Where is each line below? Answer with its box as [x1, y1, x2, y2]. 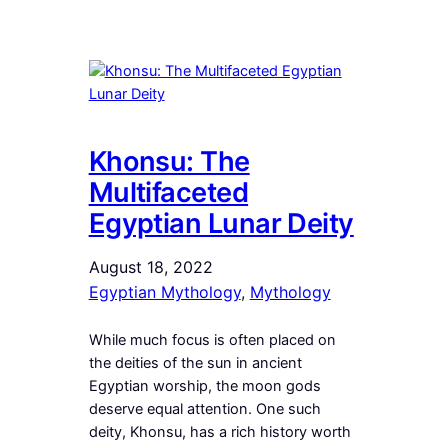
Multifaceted [88, 176, 249, 210]
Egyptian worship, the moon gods [88, 377, 321, 396]
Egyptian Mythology [88, 282, 241, 303]
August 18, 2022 [88, 257, 213, 278]
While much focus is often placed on [88, 331, 336, 350]
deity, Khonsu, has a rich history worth [88, 423, 351, 442]
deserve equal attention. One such [88, 400, 321, 419]
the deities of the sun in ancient [88, 354, 302, 373]
